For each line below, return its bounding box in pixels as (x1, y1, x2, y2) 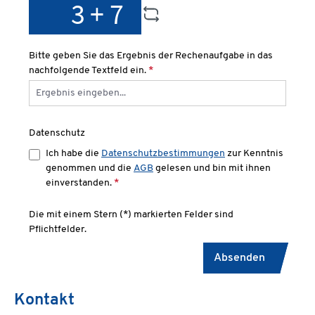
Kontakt (14, 292, 75, 309)
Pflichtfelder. (29, 224, 86, 235)
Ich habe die (46, 148, 101, 159)
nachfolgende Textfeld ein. (29, 65, 148, 76)
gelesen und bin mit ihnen (153, 163, 271, 174)
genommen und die (46, 163, 134, 174)
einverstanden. (46, 178, 114, 188)
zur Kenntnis (225, 148, 283, 159)
